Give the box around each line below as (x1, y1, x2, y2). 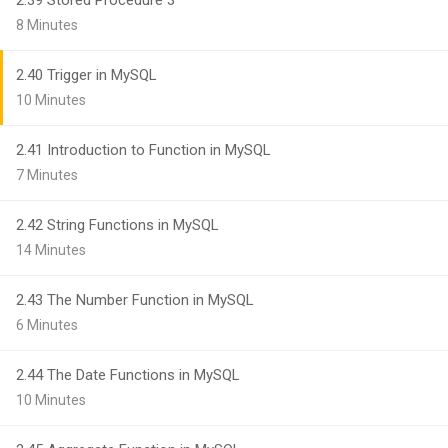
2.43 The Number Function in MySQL (16, 291, 254, 309)
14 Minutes (16, 242, 86, 258)
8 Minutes (16, 17, 78, 33)
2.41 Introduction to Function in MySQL (16, 141, 271, 159)
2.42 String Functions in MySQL (16, 216, 219, 234)
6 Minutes (16, 317, 78, 333)
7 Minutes (16, 167, 78, 183)
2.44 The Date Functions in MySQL (16, 366, 240, 384)
